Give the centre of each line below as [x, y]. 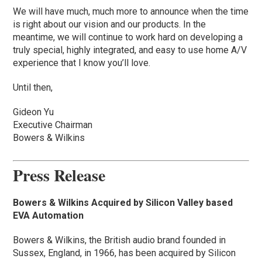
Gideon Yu [34, 112]
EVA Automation [49, 216]
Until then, [33, 88]
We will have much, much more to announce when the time [131, 12]
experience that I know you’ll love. [82, 63]
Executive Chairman [53, 125]
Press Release [59, 175]
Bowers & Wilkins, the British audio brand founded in [120, 240]
